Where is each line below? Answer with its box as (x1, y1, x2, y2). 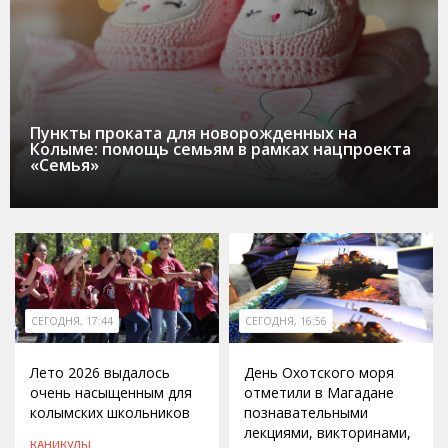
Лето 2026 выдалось (30, 363, 170, 383)
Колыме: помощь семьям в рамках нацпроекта (30, 137, 411, 160)
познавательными (244, 403, 368, 423)
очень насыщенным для (30, 383, 192, 403)
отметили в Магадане (244, 383, 394, 403)
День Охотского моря (244, 363, 394, 383)
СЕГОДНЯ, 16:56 (245, 314, 327, 329)
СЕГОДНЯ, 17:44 (31, 314, 113, 329)
